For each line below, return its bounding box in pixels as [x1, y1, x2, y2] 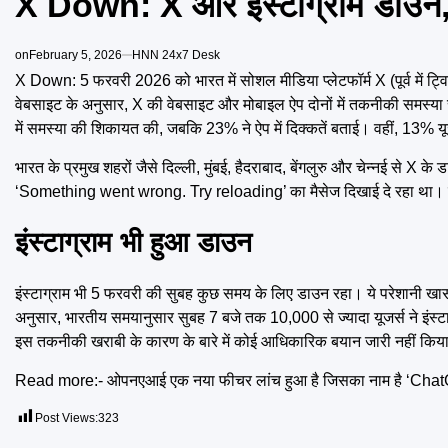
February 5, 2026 [29, 47, 122, 62]
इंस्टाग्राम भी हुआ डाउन [15, 227, 252, 259]
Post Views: [35, 411, 98, 426]
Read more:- [15, 372, 107, 390]
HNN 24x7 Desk [132, 47, 220, 62]
